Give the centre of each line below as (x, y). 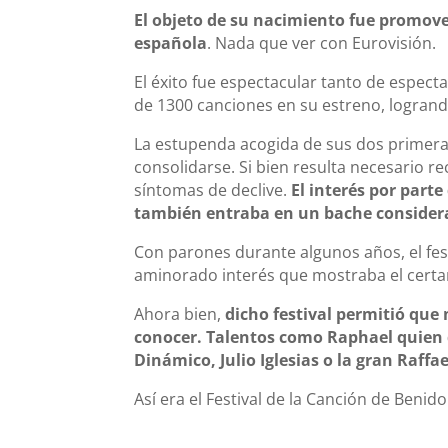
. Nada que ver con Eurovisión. (322, 42)
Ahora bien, (180, 313)
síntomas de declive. (213, 189)
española (171, 42)
